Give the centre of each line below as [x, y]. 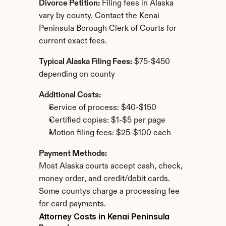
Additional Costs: [70, 95]
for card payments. [72, 204]
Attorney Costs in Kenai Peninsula [104, 216]
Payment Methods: [73, 154]
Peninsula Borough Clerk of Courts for [107, 29]
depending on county [77, 75]
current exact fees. [73, 41]
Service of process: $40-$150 [102, 108]
